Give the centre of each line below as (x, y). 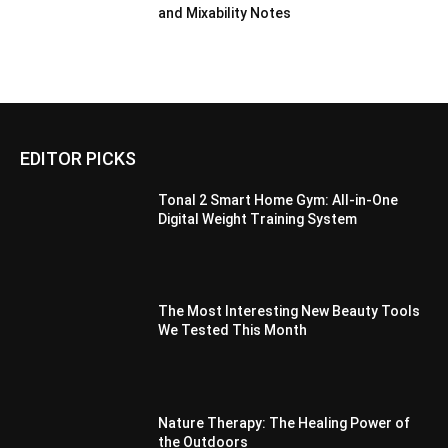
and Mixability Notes (225, 12)
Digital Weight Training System (258, 218)
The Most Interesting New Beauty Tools (289, 311)
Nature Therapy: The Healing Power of (284, 422)
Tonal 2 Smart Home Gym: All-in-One (278, 199)
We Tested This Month (233, 330)
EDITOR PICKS (78, 158)
